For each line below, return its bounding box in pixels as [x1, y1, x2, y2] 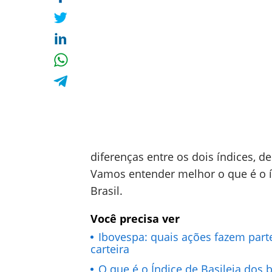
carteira [90, 242, 129, 256]
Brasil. [90, 183, 123, 198]
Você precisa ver [90, 211, 180, 226]
